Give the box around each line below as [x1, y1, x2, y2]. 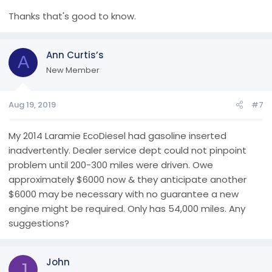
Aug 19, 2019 [8, 99, 56, 110]
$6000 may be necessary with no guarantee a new [8, 188, 239, 200]
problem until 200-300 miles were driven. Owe [8, 158, 213, 171]
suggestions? [8, 217, 69, 229]
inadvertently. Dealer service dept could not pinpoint [8, 144, 246, 157]
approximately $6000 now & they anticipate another [8, 173, 246, 186]
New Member [46, 64, 100, 76]
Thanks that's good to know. [8, 9, 136, 22]
